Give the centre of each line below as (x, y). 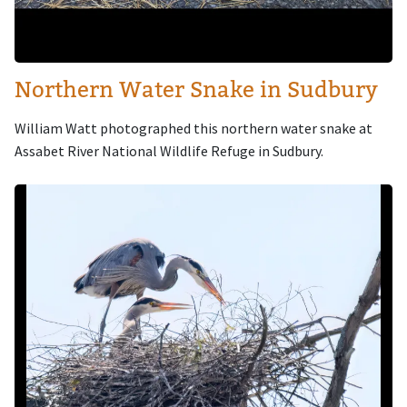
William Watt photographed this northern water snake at (194, 128)
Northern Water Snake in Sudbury (196, 89)
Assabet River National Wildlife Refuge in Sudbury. (169, 150)
